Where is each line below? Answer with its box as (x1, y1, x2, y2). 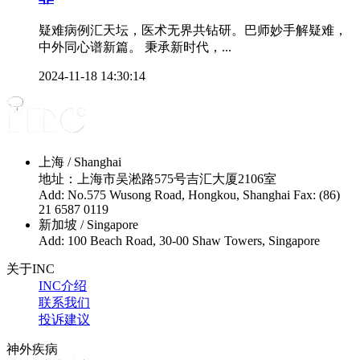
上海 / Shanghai (39, 155, 121, 170)
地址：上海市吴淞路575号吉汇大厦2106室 (39, 172, 276, 186)
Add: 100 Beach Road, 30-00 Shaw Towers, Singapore (39, 234, 320, 248)
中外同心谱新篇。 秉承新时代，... (39, 40, 231, 55)
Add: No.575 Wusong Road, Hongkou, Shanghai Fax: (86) (39, 188, 340, 202)
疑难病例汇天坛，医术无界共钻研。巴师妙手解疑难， (39, 23, 347, 38)
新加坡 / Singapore (39, 218, 138, 232)
